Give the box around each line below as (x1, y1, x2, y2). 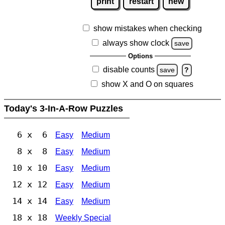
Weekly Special (55, 213, 111, 222)
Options (128, 52, 153, 60)
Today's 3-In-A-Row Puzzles (4, 103, 126, 114)
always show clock (102, 39, 170, 48)
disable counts (103, 65, 155, 74)
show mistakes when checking (93, 24, 202, 33)
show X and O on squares (101, 80, 193, 89)
